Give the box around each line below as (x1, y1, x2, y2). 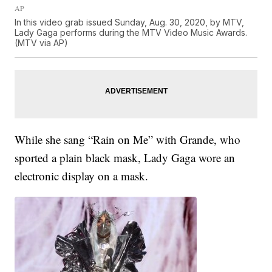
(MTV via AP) (15, 38, 69, 49)
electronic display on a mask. (15, 168, 149, 184)
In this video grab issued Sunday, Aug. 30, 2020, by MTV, (15, 17, 245, 28)
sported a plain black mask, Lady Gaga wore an (15, 150, 236, 166)
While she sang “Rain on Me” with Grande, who (15, 132, 241, 148)
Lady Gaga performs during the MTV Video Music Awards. (15, 27, 248, 38)
